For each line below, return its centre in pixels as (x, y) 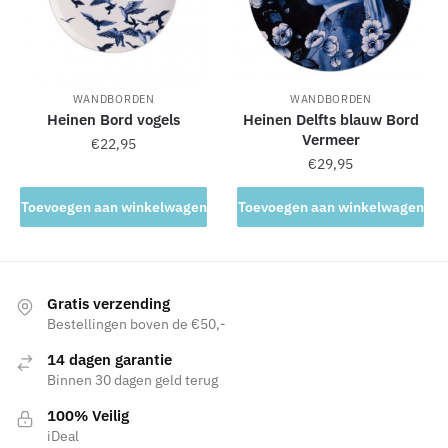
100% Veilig (88, 415)
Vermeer (330, 139)
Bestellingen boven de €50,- (136, 323)
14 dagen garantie (109, 359)
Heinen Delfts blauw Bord (330, 119)
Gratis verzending (108, 303)
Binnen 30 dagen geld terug (132, 379)
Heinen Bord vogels (114, 119)
